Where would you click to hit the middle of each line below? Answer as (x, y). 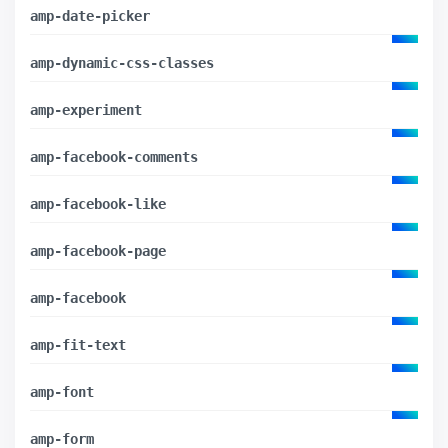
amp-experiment (86, 109)
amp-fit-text (78, 344)
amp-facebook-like (98, 203)
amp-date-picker (90, 15)
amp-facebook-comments (114, 156)
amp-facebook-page (98, 250)
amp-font (62, 391)
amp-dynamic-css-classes (122, 62)
